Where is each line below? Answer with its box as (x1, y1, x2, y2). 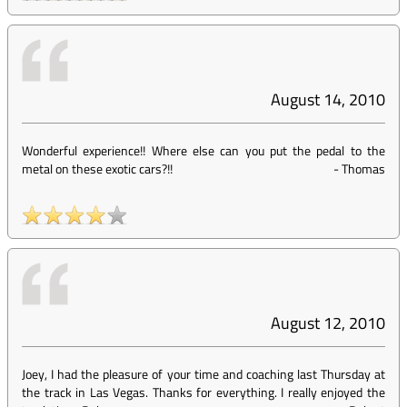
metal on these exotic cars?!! (22, 159, 173, 178)
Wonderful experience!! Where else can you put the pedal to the (22, 141, 385, 160)
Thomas (342, 159, 385, 178)
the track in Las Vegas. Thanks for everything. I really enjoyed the (22, 382, 385, 402)
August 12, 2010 (271, 311, 385, 335)
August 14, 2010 (271, 87, 385, 112)
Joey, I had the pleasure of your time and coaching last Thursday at (22, 364, 385, 383)
